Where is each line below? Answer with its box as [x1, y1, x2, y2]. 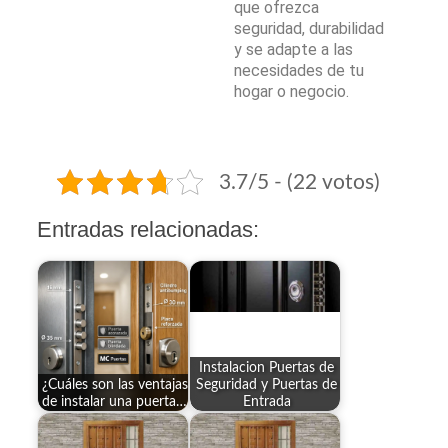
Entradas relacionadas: [37, 217, 260, 243]
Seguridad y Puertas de [196, 376, 338, 392]
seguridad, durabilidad [234, 19, 384, 39]
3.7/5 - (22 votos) [218, 171, 380, 193]
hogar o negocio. [234, 82, 349, 102]
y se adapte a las [234, 40, 353, 60]
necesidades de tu [234, 61, 364, 81]
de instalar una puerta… [42, 393, 188, 409]
